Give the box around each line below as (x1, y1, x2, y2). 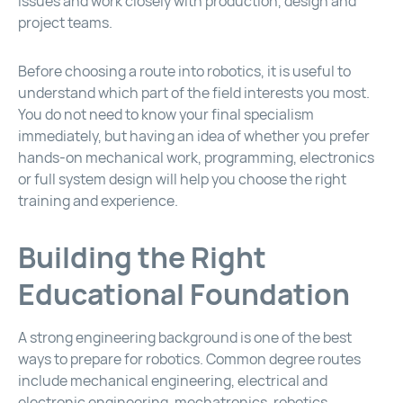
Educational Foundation (18, 275, 350, 315)
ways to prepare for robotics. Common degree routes (18, 350, 361, 370)
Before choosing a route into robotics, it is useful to (18, 62, 351, 82)
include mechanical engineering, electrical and (18, 372, 327, 391)
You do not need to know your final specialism (18, 105, 314, 125)
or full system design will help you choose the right (18, 170, 346, 190)
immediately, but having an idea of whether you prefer (18, 127, 370, 147)
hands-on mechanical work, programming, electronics (18, 148, 374, 168)
